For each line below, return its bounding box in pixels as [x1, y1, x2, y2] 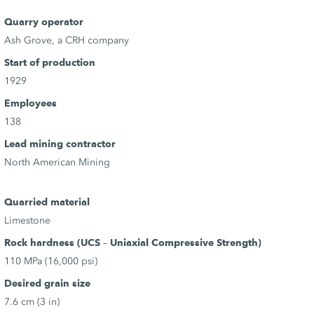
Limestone [4, 214, 50, 226]
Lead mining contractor [4, 137, 116, 150]
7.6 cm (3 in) [4, 295, 60, 308]
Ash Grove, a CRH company [4, 34, 129, 46]
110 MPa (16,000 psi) [4, 254, 97, 267]
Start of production [4, 56, 95, 69]
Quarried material [4, 196, 90, 208]
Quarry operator [4, 15, 83, 28]
